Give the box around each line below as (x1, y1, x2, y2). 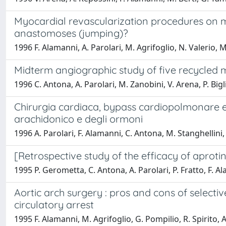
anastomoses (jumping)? (14, 27, 128, 39)
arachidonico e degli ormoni (14, 112, 143, 125)
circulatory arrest (14, 198, 94, 211)
